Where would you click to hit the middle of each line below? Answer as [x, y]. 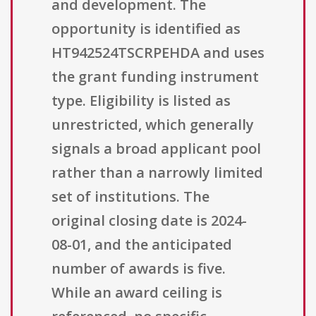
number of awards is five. [139, 269]
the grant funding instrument [155, 77]
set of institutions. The [130, 197]
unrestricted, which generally [153, 125]
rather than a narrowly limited [157, 173]
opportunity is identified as [146, 29]
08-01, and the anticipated [142, 245]
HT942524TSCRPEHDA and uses [158, 53]
